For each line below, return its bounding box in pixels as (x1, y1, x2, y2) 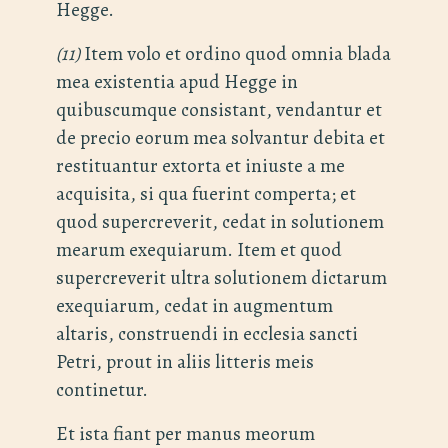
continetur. (56, 376, 148, 404)
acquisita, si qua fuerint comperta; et (56, 180, 356, 208)
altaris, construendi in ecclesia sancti (56, 320, 358, 348)
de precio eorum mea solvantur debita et (56, 124, 385, 152)
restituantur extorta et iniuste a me (56, 152, 345, 180)
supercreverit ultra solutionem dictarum (56, 264, 387, 292)
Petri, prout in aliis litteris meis (56, 348, 314, 376)
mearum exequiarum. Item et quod (56, 236, 342, 264)
